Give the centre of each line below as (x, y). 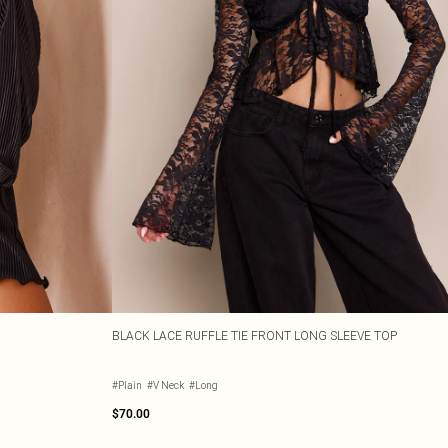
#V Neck (165, 385)
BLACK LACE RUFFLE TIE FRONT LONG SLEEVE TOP (254, 335)
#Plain (127, 385)
